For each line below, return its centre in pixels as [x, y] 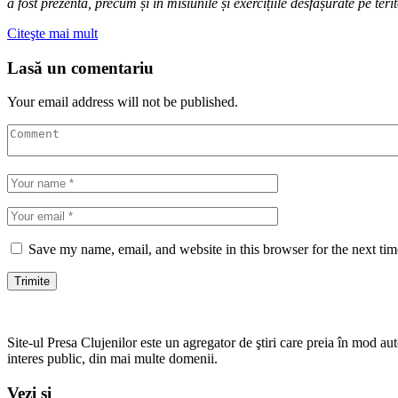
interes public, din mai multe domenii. [112, 359]
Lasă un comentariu [80, 68]
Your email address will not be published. [123, 102]
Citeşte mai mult [52, 33]
